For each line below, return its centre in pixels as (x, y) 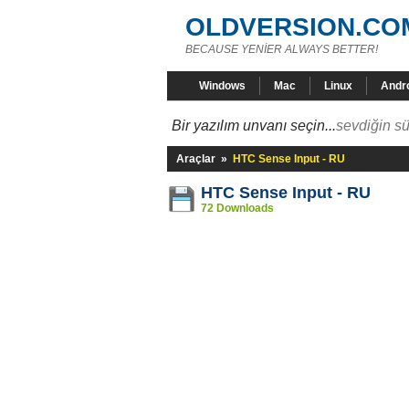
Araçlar (196, 159)
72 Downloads (237, 208)
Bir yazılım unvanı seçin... (254, 126)
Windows (222, 86)
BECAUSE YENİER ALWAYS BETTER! (282, 49)
